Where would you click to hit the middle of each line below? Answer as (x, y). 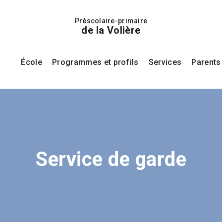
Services (165, 62)
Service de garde (111, 159)
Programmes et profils (95, 62)
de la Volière (111, 30)
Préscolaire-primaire (111, 21)
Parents (206, 62)
